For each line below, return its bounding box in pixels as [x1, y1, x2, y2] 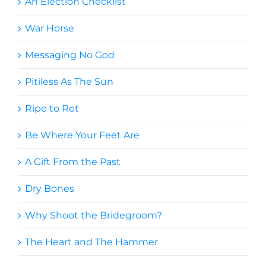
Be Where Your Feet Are [25, 129, 140, 141]
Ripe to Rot [25, 102, 79, 114]
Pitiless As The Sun [25, 75, 113, 87]
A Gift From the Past [25, 156, 121, 167]
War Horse [25, 22, 74, 34]
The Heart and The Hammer [25, 236, 158, 248]
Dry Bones [25, 182, 74, 194]
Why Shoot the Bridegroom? [25, 209, 162, 221]
